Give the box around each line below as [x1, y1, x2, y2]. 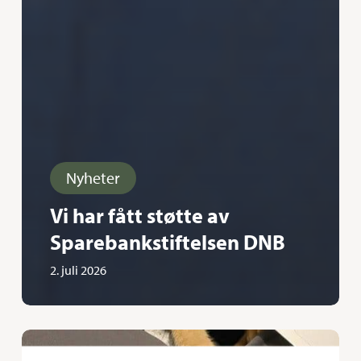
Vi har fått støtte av [49, 202, 230, 230]
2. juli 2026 [49, 262, 106, 279]
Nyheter [65, 168, 120, 189]
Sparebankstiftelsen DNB [49, 229, 285, 256]
